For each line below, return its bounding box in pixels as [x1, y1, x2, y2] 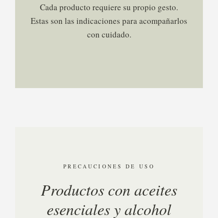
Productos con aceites [41, 179, 177, 200]
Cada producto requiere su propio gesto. [40, 1, 178, 13]
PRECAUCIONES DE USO [63, 163, 155, 170]
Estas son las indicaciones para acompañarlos [31, 15, 187, 26]
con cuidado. [87, 29, 131, 40]
